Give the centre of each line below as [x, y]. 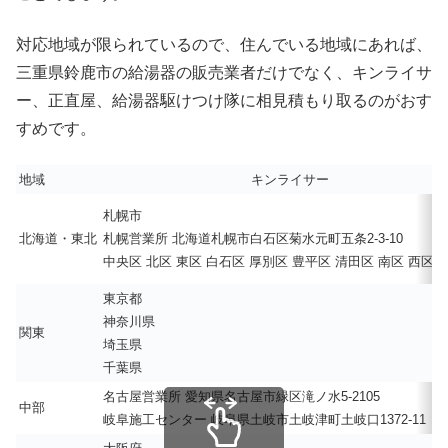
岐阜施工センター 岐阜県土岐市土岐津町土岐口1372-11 [264, 420]
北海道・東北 [58, 239]
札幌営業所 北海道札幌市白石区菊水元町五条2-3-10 [253, 239]
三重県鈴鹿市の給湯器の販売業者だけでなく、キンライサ [224, 72]
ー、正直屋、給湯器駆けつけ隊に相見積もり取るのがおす [224, 100]
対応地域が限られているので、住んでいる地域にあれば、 [224, 44]
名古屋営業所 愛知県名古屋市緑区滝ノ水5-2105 [241, 397]
